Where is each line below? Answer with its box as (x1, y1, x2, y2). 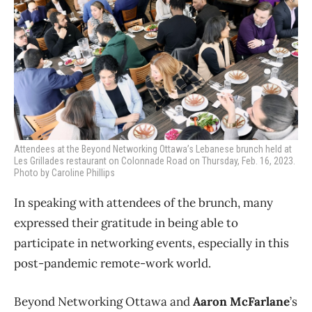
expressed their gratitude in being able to (14, 214, 238, 231)
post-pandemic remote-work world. (14, 255, 211, 271)
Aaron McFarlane (193, 293, 290, 309)
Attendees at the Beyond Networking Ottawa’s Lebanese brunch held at (14, 143, 292, 155)
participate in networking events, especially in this (14, 235, 289, 251)
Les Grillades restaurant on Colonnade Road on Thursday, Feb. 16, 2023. (14, 155, 295, 166)
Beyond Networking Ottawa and (14, 293, 193, 309)
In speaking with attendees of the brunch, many (14, 194, 273, 210)
